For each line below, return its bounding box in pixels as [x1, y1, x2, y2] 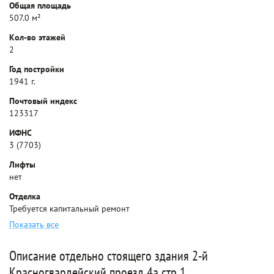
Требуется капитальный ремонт [9, 203, 130, 214]
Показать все [9, 219, 59, 230]
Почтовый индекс [9, 95, 77, 106]
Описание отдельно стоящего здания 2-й [9, 247, 208, 264]
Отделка [9, 191, 40, 202]
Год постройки [9, 64, 64, 75]
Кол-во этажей [9, 32, 65, 43]
